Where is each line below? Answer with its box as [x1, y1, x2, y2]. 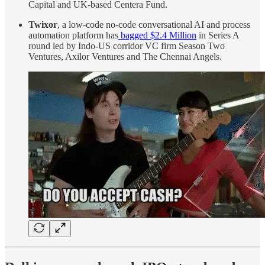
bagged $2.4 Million [118, 30, 196, 41]
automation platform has [28, 30, 118, 41]
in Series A [196, 30, 239, 41]
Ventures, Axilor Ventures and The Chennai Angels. [28, 51, 222, 62]
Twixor [28, 20, 57, 30]
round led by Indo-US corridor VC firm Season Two [28, 41, 225, 51]
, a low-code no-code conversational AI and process [57, 20, 250, 30]
